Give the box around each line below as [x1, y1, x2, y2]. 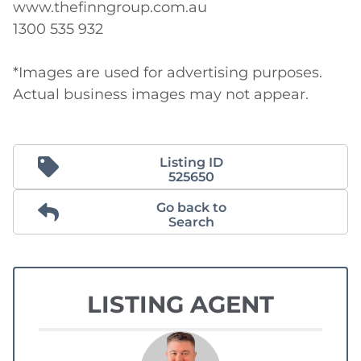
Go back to [156, 200, 226, 216]
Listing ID [159, 155, 223, 171]
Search [168, 214, 214, 230]
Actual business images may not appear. [13, 85, 309, 104]
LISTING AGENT [87, 290, 274, 319]
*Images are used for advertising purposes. [13, 64, 322, 82]
